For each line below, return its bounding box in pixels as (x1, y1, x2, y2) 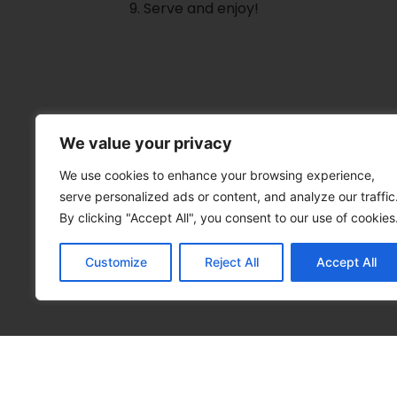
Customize (84, 254, 147, 269)
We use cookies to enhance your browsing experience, (59, 167, 375, 183)
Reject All (204, 254, 259, 269)
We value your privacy (59, 134, 232, 152)
